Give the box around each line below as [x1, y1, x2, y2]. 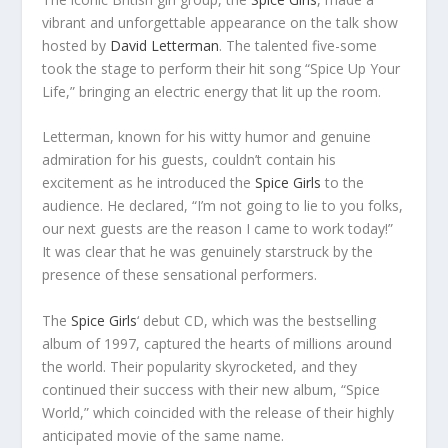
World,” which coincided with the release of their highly [42, 402, 395, 422]
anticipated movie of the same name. [42, 425, 285, 445]
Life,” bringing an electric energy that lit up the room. [42, 82, 382, 101]
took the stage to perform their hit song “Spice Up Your [42, 59, 401, 78]
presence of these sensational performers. [42, 265, 318, 285]
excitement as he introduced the [42, 173, 256, 193]
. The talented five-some [219, 36, 378, 55]
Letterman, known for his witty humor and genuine [42, 127, 372, 147]
